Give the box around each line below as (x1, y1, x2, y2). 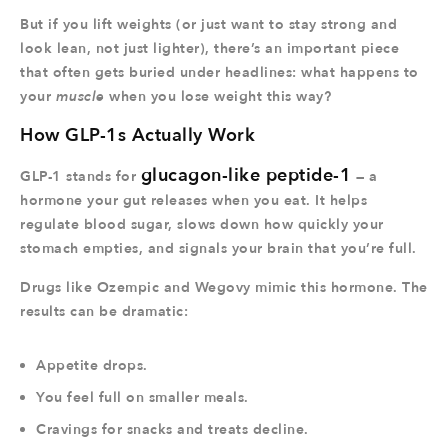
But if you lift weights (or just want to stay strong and (20, 15, 397, 34)
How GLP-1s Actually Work (20, 123, 255, 148)
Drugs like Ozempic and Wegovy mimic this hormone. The (20, 278, 428, 297)
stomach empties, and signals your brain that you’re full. (20, 239, 417, 258)
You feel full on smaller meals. (36, 388, 249, 407)
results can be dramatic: (20, 302, 188, 321)
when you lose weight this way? (104, 87, 331, 106)
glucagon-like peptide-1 (140, 163, 351, 188)
